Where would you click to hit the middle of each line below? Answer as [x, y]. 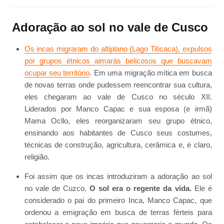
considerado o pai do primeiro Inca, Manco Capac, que [118, 200]
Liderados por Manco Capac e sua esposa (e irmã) [118, 108]
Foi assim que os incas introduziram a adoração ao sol [118, 176]
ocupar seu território [57, 72]
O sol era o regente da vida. [140, 188]
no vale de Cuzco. [57, 188]
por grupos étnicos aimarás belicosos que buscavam [118, 60]
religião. [37, 156]
